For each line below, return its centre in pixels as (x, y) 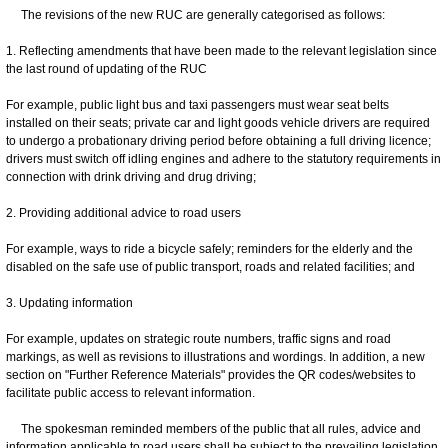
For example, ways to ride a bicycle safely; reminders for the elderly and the (209, 248)
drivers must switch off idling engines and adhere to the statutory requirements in (223, 158)
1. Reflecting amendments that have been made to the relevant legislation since (221, 50)
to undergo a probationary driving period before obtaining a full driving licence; (218, 140)
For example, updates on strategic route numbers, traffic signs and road (198, 338)
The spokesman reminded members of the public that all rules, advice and (213, 428)
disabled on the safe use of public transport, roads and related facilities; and (210, 266)
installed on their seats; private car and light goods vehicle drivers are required (218, 122)
